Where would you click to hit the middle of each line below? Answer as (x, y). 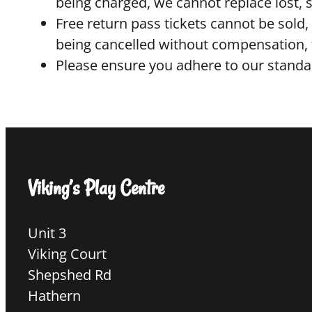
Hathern (54, 296)
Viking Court (67, 254)
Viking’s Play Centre (96, 187)
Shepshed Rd (70, 275)
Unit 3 (47, 233)
